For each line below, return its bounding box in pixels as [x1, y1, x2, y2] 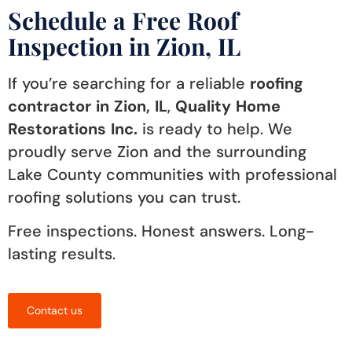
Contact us [27, 302, 82, 317]
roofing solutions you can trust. [8, 186, 240, 207]
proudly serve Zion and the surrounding [8, 141, 306, 162]
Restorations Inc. [8, 118, 137, 139]
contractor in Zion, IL [8, 95, 167, 116]
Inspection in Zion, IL [8, 30, 240, 62]
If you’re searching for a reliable [8, 72, 250, 93]
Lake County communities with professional [8, 163, 337, 185]
